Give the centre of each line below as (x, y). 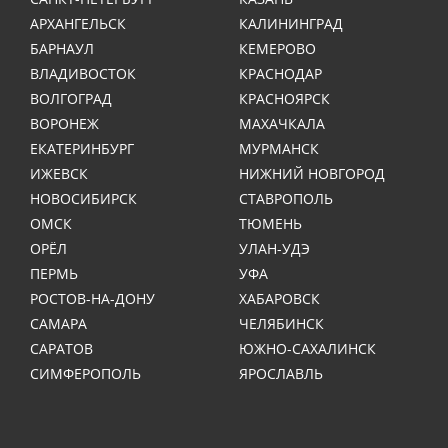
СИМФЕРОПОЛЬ (85, 373)
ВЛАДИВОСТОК (83, 73)
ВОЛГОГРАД (71, 98)
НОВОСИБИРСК (83, 198)
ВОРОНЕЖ (64, 123)
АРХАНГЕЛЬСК (78, 23)
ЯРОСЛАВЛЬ (281, 373)
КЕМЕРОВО (277, 48)
